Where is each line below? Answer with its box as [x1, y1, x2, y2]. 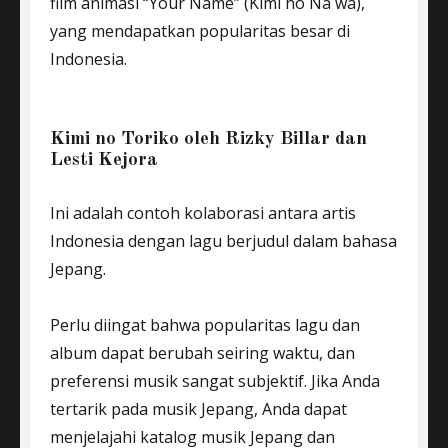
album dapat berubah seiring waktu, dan [50, 342, 355, 364]
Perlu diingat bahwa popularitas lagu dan [50, 314, 360, 336]
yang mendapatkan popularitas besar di [50, 20, 350, 42]
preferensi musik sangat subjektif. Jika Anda [50, 370, 380, 392]
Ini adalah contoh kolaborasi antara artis [50, 202, 356, 224]
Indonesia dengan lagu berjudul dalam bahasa [50, 230, 397, 252]
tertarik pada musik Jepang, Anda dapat [50, 398, 347, 420]
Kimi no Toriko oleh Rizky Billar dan [50, 130, 367, 149]
